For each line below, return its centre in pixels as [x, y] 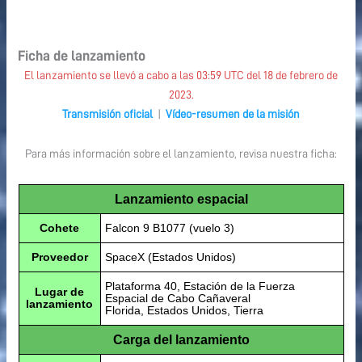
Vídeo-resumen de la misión [233, 114]
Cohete [59, 227]
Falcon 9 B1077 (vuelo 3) [169, 227]
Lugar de [59, 291]
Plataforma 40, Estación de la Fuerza [200, 286]
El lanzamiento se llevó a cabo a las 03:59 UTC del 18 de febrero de [181, 75]
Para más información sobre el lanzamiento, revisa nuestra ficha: [181, 154]
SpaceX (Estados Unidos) [170, 257]
